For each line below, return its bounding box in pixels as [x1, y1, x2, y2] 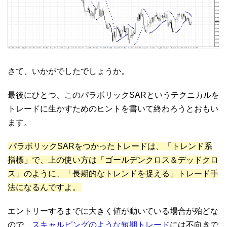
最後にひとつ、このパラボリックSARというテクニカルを [8, 90, 219, 99]
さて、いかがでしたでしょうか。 [8, 66, 129, 75]
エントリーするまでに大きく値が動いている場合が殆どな [8, 206, 218, 215]
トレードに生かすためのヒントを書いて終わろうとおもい [8, 104, 218, 113]
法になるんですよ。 [8, 182, 81, 192]
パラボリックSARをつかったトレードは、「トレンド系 [9, 141, 212, 150]
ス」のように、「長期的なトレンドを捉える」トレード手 [8, 169, 218, 178]
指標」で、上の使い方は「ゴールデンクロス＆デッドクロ [8, 155, 218, 164]
